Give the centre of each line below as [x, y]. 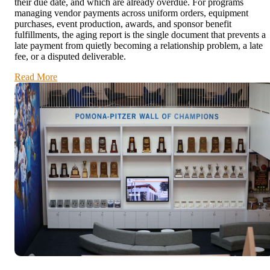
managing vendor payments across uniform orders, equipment [131, 13]
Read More [36, 77]
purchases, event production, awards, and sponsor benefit [123, 24]
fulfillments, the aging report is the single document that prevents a [140, 34]
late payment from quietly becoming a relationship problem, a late [139, 45]
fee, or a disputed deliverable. [70, 56]
